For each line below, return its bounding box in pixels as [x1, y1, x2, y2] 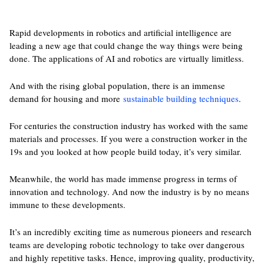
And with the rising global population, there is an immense [9, 80, 225, 91]
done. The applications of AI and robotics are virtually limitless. [9, 52, 244, 64]
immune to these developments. [9, 199, 126, 210]
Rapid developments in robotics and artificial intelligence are [9, 27, 232, 38]
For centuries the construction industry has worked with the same [9, 120, 248, 131]
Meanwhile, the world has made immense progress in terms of [9, 173, 237, 184]
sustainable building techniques [123, 93, 239, 104]
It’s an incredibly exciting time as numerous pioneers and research [9, 226, 252, 237]
